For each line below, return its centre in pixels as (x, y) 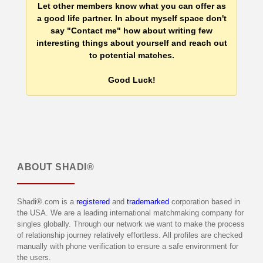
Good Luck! (131, 80)
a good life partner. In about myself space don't (131, 18)
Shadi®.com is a (47, 202)
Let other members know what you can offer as (131, 6)
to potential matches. (131, 55)
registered (93, 202)
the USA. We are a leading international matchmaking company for (130, 213)
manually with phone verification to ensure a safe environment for (128, 246)
